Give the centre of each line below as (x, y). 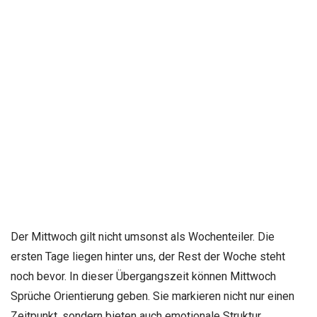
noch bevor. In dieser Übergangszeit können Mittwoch (143, 276)
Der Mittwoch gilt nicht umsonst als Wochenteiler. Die (143, 236)
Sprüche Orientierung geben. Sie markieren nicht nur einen (152, 296)
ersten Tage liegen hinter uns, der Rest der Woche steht (148, 256)
